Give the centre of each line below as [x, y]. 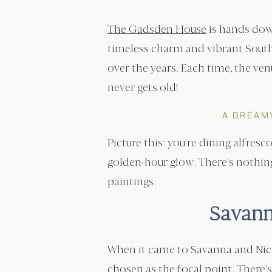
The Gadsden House [157, 29]
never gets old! [143, 88]
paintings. [132, 182]
